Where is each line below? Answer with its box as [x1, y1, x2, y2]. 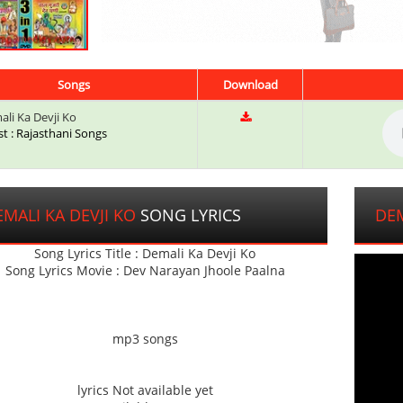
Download [222, 76, 278, 94]
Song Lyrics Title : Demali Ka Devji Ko [34, 245, 256, 263]
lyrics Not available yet [76, 381, 213, 399]
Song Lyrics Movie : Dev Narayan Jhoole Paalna [4, 262, 285, 280]
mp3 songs [112, 330, 178, 348]
